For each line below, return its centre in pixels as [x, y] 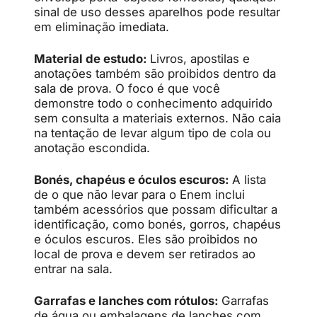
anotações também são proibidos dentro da [155, 73]
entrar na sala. [73, 269]
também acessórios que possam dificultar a [156, 209]
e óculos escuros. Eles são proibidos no [146, 239]
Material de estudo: [92, 58]
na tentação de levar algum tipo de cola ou [152, 133]
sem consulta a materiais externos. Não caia [157, 118]
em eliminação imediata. [102, 27]
